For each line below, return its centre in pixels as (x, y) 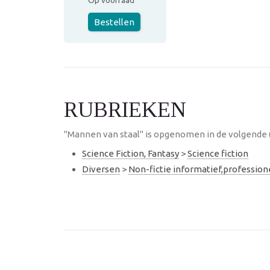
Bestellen (114, 22)
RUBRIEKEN (125, 110)
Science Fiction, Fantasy (130, 153)
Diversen (101, 169)
